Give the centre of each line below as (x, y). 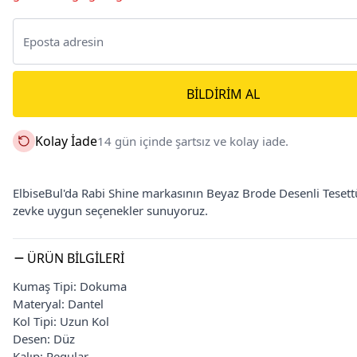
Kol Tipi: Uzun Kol (61, 321)
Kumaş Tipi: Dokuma (70, 286)
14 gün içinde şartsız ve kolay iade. (193, 141)
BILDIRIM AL (223, 94)
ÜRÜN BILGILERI (76, 258)
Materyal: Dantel (58, 304)
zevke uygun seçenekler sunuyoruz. (110, 210)
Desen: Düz (44, 339)
